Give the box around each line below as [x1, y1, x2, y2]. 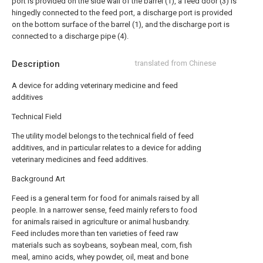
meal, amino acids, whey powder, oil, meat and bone [12, 252, 188, 261]
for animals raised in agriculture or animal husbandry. [12, 217, 190, 226]
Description [12, 59, 60, 69]
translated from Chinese [135, 59, 216, 68]
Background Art [12, 174, 65, 183]
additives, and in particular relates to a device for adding [12, 143, 201, 152]
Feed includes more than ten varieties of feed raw [12, 229, 178, 238]
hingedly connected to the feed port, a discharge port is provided [12, 8, 232, 17]
